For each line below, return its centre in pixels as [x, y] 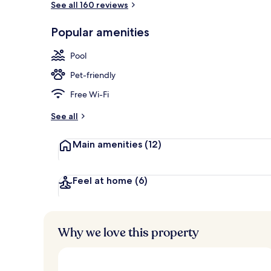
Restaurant [243, 38]
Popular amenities [100, 32]
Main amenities [109, 144]
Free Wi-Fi [90, 94]
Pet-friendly [93, 75]
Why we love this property [129, 232]
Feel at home [104, 180]
